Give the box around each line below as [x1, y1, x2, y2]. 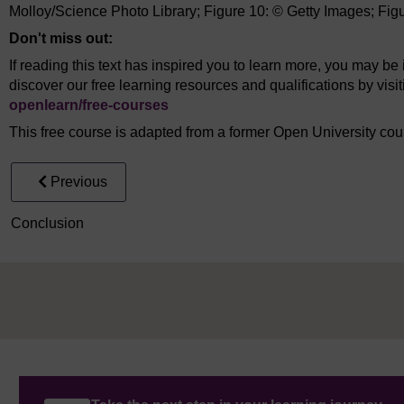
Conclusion [11, 215, 84, 231]
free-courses [82, 96, 169, 113]
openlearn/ [9, 96, 82, 113]
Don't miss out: [9, 30, 113, 46]
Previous [50, 173, 107, 189]
